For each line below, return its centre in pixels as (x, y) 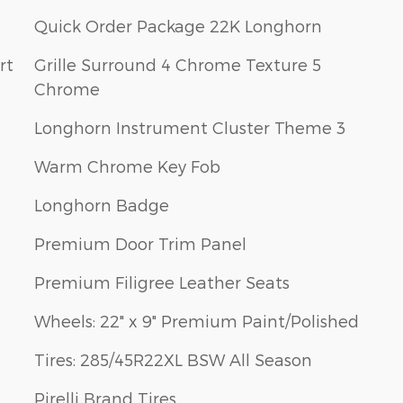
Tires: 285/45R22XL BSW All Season (173, 359)
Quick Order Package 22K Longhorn (178, 26)
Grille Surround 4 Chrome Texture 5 (178, 64)
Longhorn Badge (102, 205)
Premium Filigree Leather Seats (162, 282)
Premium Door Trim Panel (140, 243)
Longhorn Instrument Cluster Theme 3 (190, 127)
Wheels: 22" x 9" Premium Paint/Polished (197, 321)
